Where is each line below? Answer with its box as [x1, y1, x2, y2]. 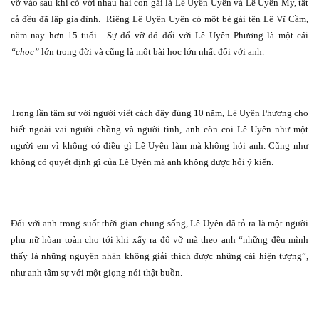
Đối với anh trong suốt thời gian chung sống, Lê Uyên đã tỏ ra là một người [11, 218, 308, 229]
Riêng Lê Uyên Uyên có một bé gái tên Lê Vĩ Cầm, [106, 14, 309, 25]
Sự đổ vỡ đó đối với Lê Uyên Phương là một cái [107, 30, 309, 41]
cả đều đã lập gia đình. [11, 14, 101, 25]
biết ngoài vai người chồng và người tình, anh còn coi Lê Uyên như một [11, 124, 308, 135]
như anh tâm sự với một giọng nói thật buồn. [11, 267, 182, 278]
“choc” [11, 46, 39, 58]
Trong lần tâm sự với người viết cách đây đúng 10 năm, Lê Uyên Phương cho [11, 108, 308, 119]
